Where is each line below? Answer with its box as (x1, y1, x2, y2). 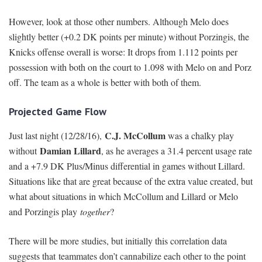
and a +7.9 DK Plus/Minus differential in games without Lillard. (9, 160, 245, 173)
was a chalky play (166, 129, 234, 142)
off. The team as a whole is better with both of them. (9, 76, 201, 89)
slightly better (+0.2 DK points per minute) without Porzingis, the (9, 30, 249, 43)
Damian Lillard (40, 144, 101, 158)
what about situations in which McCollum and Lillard (9, 190, 206, 203)
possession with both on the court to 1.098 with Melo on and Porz (9, 61, 251, 74)
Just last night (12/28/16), (9, 129, 105, 142)
